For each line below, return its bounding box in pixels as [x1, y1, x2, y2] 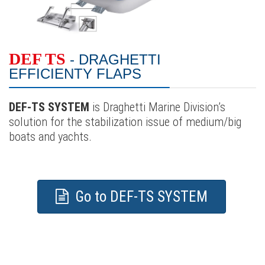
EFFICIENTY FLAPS [9, 65, 141, 82]
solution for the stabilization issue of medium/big [9, 114, 241, 129]
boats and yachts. [9, 129, 92, 144]
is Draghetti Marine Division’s [89, 99, 225, 114]
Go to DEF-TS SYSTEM [72, 188, 208, 205]
